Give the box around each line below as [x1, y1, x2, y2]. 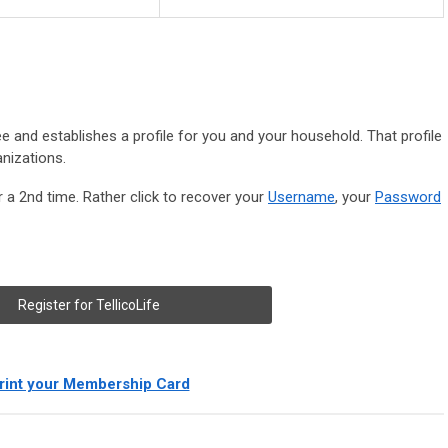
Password [375, 188, 441, 207]
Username [268, 188, 335, 207]
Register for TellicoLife [18, 297, 160, 314]
